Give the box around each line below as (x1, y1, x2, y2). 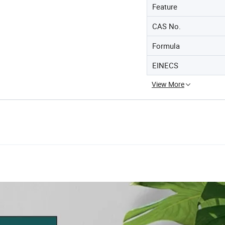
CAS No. (152, 21, 181, 31)
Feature (152, 1, 177, 12)
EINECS (152, 60, 178, 70)
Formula (152, 40, 180, 51)
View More (152, 79, 184, 89)
